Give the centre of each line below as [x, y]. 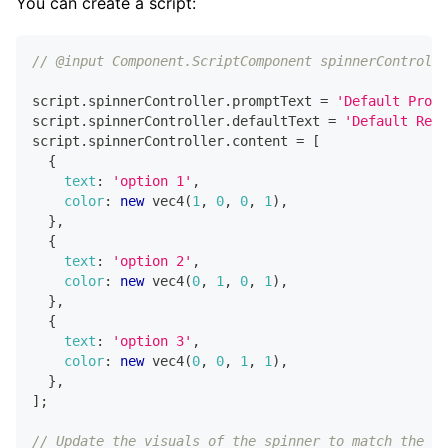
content [260, 140]
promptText [272, 100]
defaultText [276, 120]
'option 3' [152, 340]
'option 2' [152, 260]
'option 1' [152, 180]
